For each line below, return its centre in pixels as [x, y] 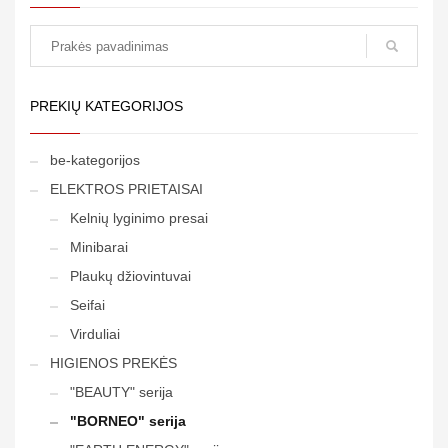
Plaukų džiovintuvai [130, 276]
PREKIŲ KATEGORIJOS [106, 106]
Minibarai [99, 247]
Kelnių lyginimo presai [139, 218]
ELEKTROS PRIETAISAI [126, 189]
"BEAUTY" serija [121, 392]
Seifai [87, 305]
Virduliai [95, 334]
